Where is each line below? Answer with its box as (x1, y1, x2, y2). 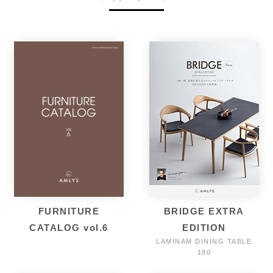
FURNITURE (38, 206, 100, 216)
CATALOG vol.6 (29, 222, 108, 233)
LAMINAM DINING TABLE (156, 238, 252, 245)
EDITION (182, 222, 226, 233)
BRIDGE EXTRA (163, 206, 244, 216)
